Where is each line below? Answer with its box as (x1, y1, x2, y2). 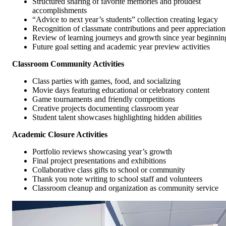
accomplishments (32, 6, 87, 15)
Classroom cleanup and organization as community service (32, 184, 218, 193)
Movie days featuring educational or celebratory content (32, 86, 209, 95)
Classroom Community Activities (12, 60, 124, 69)
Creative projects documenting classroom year (32, 104, 179, 113)
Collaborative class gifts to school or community (32, 165, 185, 175)
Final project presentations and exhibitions (32, 156, 166, 165)
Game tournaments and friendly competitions (32, 95, 175, 104)
